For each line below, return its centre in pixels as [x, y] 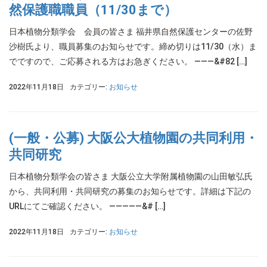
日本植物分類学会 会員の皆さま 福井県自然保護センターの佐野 [131, 32]
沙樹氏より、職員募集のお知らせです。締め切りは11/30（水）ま [133, 46]
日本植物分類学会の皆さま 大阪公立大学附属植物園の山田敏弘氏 [131, 176]
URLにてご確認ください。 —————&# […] [87, 206]
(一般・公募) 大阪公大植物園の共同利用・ [133, 138]
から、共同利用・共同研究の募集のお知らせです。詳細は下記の [130, 191]
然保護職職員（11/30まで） [93, 10]
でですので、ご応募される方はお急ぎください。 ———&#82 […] [128, 61]
